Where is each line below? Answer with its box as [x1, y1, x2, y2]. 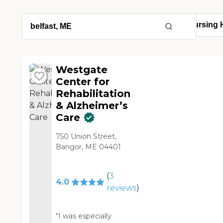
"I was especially [56, 212, 112, 221]
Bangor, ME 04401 [56, 142, 121, 152]
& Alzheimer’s [56, 100, 128, 112]
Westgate [56, 64, 108, 76]
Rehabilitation [56, 88, 131, 100]
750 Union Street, [56, 132, 117, 141]
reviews [106, 183, 136, 193]
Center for [56, 76, 110, 88]
